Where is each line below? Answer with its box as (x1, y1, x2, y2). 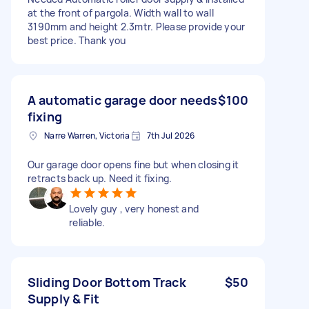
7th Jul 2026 (146, 129, 195, 141)
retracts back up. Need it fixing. (28, 171, 172, 185)
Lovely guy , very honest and (69, 201, 199, 215)
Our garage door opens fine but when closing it (28, 157, 239, 171)
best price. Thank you (28, 33, 126, 47)
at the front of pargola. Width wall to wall (28, 6, 214, 19)
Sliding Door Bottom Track (28, 273, 186, 290)
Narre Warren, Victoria (44, 129, 130, 141)
